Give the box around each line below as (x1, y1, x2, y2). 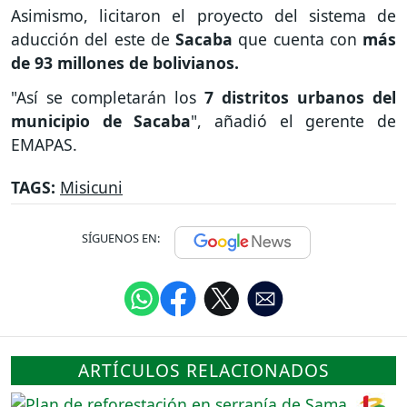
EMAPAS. (11, 134, 77, 156)
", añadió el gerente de (191, 110, 397, 133)
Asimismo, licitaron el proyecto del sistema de (11, 4, 396, 26)
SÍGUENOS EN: (82, 230, 160, 247)
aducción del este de (11, 27, 175, 50)
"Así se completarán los (11, 86, 196, 109)
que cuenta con (238, 27, 362, 50)
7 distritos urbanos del (196, 86, 396, 109)
